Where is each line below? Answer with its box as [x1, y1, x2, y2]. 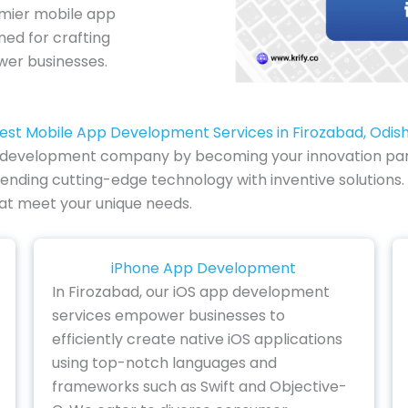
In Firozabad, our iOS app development [52, 281, 331, 303]
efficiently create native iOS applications [52, 329, 343, 351]
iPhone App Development [111, 258, 297, 280]
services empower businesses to [52, 305, 286, 327]
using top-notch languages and [52, 352, 278, 374]
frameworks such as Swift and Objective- [52, 376, 348, 398]
